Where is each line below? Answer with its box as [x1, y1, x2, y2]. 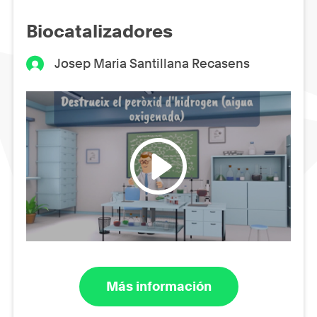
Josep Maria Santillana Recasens [54, 56, 250, 71]
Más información [105, 279, 212, 294]
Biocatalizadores [26, 21, 173, 42]
